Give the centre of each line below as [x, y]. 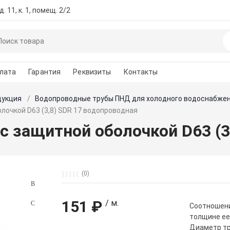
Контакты [141, 72]
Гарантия [45, 72]
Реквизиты [92, 72]
